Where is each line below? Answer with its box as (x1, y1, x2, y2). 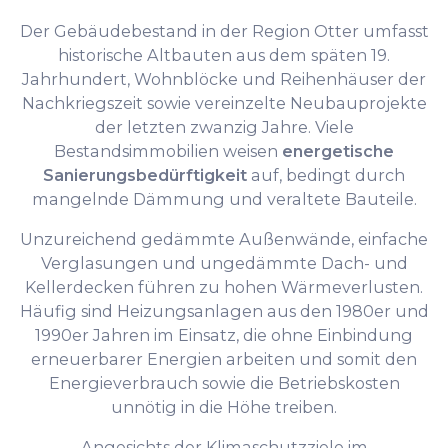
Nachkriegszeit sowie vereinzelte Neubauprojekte (21, 92, 427, 113)
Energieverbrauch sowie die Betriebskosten (48, 372, 400, 393)
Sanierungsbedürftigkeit (43, 164, 247, 185)
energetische (282, 140, 394, 161)
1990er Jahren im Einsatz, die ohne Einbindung (35, 324, 413, 345)
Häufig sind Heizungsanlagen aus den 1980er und (19, 300, 429, 321)
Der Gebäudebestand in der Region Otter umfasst (19, 20, 429, 41)
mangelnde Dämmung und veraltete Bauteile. (31, 188, 417, 209)
